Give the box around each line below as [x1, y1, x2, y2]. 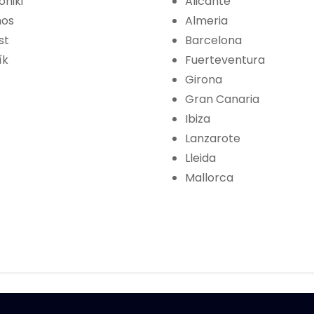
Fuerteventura [185, 52, 265, 69]
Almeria [185, 13, 228, 29]
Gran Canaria [185, 91, 259, 108]
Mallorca [185, 170, 233, 186]
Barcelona [185, 32, 242, 49]
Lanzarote [185, 130, 240, 147]
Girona [185, 71, 222, 88]
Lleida [185, 150, 216, 167]
